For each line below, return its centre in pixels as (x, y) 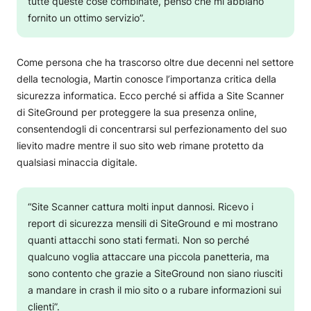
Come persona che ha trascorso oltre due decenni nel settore (155, 62)
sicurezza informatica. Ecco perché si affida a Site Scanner (150, 95)
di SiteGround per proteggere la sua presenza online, (137, 112)
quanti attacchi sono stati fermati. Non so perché (138, 239)
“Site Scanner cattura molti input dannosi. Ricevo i (141, 206)
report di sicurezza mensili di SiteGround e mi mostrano (153, 223)
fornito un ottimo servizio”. (86, 17)
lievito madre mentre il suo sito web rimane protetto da (140, 145)
